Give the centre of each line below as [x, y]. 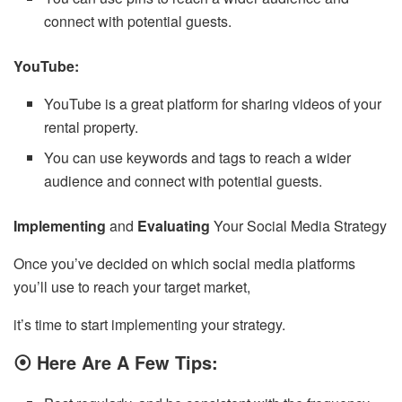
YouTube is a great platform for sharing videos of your [213, 103]
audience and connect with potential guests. [184, 180]
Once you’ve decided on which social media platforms [184, 263]
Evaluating [174, 225]
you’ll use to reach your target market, [134, 286]
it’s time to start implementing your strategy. [151, 324]
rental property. [93, 127]
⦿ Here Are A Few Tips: [116, 362]
